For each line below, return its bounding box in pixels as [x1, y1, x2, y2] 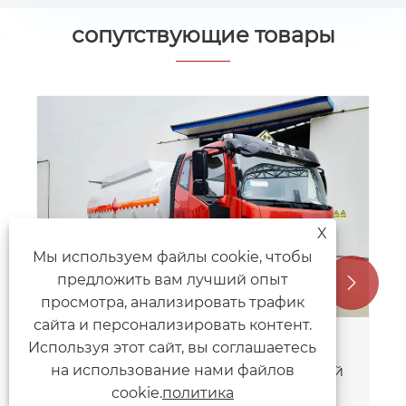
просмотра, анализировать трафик [40, 294, 304, 311]
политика [161, 384, 234, 401]
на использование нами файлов [50, 362, 295, 379]
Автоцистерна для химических [61, 141, 295, 159]
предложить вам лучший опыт [56, 271, 288, 288]
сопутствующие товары [71, 22, 335, 49]
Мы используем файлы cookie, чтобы [32, 248, 313, 266]
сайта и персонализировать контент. [33, 316, 312, 333]
